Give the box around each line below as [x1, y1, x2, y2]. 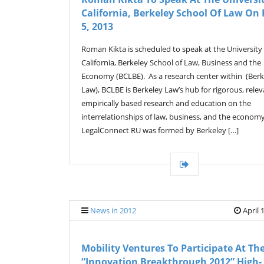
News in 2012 [90, 205, 136, 216]
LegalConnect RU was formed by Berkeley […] [81, 125, 239, 136]
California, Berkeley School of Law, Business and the [81, 57, 261, 68]
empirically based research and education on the [81, 98, 251, 108]
